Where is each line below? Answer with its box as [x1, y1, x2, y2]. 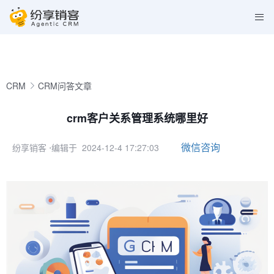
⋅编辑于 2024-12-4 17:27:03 [49, 141, 159, 154]
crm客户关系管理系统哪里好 [66, 110, 208, 126]
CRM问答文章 [38, 80, 92, 92]
